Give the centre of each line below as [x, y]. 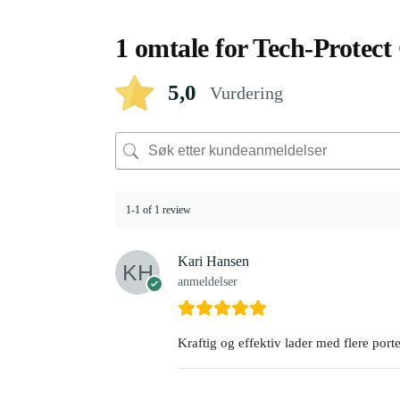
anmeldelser [207, 282]
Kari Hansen [213, 262]
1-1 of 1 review [158, 209]
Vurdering [246, 93]
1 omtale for [184, 48]
